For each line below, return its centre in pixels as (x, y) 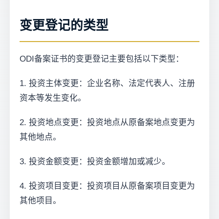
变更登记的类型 (64, 25)
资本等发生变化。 (53, 98)
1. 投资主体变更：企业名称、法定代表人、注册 (107, 83)
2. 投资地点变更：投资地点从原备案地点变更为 (107, 122)
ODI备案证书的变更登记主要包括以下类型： (102, 59)
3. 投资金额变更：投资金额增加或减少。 (95, 161)
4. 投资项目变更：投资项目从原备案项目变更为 (107, 186)
